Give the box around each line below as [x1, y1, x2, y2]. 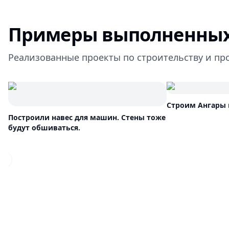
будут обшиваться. [8, 123, 80, 132]
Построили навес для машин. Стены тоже [8, 112, 166, 122]
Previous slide [3, 158, 51, 169]
